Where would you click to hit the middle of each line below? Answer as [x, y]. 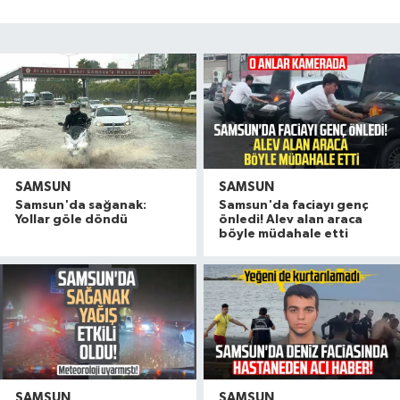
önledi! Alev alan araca [291, 220]
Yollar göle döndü [71, 220]
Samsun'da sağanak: [81, 206]
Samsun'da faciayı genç [294, 206]
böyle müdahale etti [284, 234]
